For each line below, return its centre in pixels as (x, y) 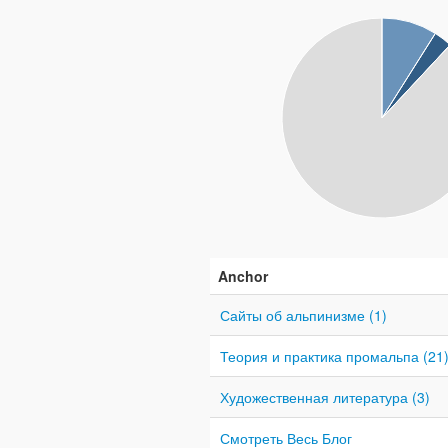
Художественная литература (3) (325, 396)
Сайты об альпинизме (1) (303, 314)
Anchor (243, 275)
